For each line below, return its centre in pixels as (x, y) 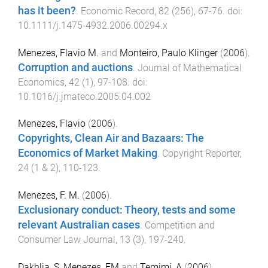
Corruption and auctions (75, 67)
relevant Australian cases (79, 225)
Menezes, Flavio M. (58, 53)
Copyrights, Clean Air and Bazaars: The (111, 138)
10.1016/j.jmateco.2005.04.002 (84, 96)
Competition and (180, 226)
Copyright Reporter (201, 154)
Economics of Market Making (88, 153)
